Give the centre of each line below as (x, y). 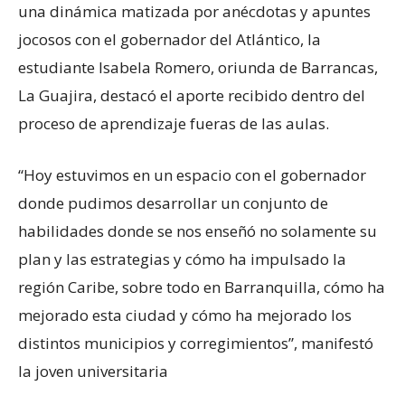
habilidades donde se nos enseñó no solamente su (198, 231)
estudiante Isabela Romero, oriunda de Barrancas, (198, 67)
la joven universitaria (93, 371)
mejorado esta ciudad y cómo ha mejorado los (185, 315)
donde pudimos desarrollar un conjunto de (173, 202)
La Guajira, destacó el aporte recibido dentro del (192, 95)
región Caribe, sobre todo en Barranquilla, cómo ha (202, 287)
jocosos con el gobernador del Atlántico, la (170, 39)
